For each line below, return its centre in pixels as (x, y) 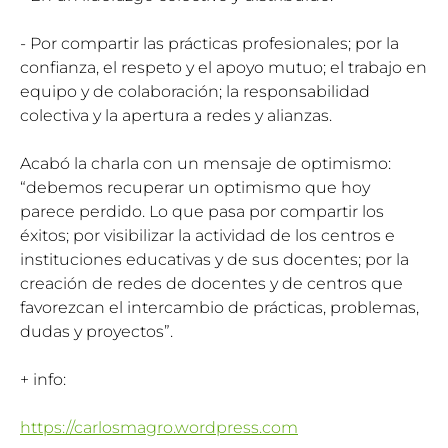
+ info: (43, 379)
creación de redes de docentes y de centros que (211, 283)
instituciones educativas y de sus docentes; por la (214, 259)
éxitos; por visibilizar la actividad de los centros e (207, 235)
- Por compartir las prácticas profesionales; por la (209, 43)
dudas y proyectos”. (96, 331)
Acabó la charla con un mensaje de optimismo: (205, 163)
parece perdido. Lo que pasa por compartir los (202, 211)
